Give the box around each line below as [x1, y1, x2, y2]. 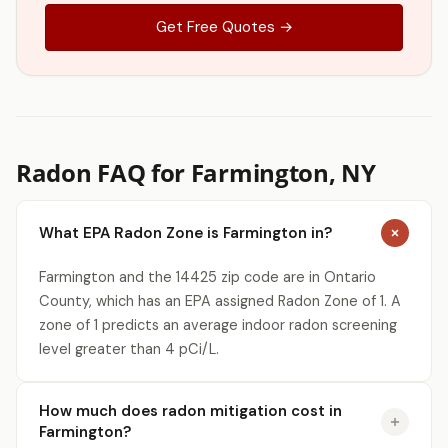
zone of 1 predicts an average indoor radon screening [39, 316, 397, 334]
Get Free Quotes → [155, 17, 293, 37]
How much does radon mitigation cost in [39, 401, 342, 421]
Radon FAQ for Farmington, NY [16, 156, 376, 189]
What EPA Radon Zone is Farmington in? [39, 222, 332, 243]
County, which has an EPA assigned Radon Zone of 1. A [39, 292, 401, 310]
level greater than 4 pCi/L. [39, 340, 219, 358]
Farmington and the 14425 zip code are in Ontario [39, 268, 376, 286]
